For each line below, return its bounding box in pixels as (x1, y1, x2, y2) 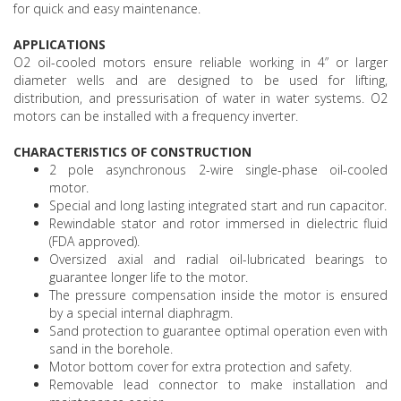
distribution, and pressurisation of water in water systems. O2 (13, 90, 388, 107)
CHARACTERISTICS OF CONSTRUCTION (13, 143, 252, 160)
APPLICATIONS (13, 36, 106, 53)
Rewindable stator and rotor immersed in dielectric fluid (49, 215, 388, 232)
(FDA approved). (49, 233, 140, 250)
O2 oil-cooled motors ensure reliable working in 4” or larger (13, 54, 388, 71)
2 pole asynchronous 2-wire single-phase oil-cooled (49, 161, 388, 178)
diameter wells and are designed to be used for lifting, (13, 72, 388, 89)
